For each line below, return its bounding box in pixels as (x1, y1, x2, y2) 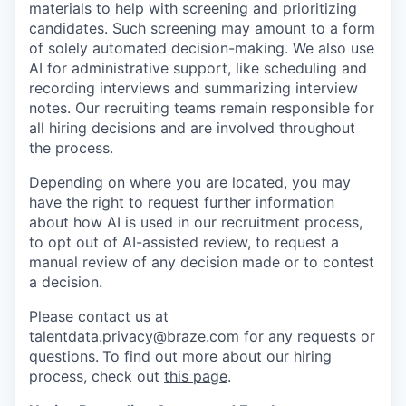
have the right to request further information (29, 193, 334, 211)
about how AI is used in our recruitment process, (29, 213, 362, 231)
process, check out (29, 367, 164, 385)
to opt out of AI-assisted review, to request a (29, 233, 339, 251)
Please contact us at (29, 307, 169, 325)
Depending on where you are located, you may (29, 173, 351, 191)
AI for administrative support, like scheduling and (29, 59, 367, 77)
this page (164, 367, 227, 385)
